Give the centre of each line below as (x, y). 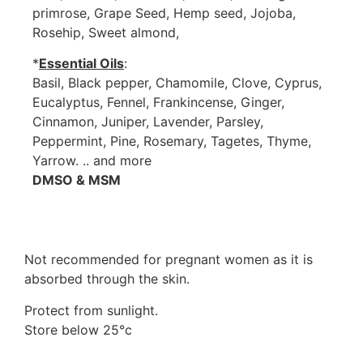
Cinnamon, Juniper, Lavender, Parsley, (148, 122)
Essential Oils (81, 64)
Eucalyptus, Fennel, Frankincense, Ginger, (158, 102)
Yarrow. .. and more (92, 161)
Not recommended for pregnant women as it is (169, 260)
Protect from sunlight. (91, 310)
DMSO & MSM (77, 180)
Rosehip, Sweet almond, (106, 32)
